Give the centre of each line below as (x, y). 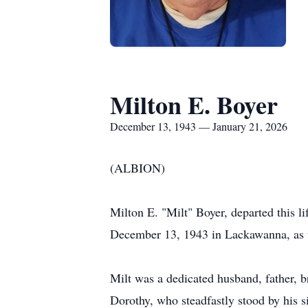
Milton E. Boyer (194, 104)
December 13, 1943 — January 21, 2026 (199, 126)
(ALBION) (137, 168)
